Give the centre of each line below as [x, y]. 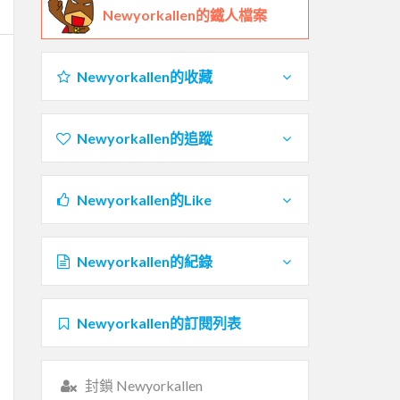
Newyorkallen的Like [144, 199]
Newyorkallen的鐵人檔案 [185, 14]
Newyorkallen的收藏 [144, 76]
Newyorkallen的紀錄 [144, 261]
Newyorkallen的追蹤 [144, 137]
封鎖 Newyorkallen [143, 385]
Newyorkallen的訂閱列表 [158, 322]
